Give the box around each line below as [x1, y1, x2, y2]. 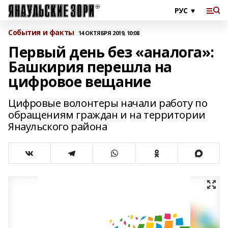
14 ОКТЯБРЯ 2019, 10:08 [78, 28, 139, 37]
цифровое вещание [8, 72, 151, 91]
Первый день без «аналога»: [8, 42, 215, 62]
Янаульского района [8, 120, 107, 133]
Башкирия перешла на [8, 57, 173, 76]
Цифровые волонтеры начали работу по [8, 96, 208, 110]
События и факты [8, 27, 74, 37]
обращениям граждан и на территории [8, 108, 206, 122]
